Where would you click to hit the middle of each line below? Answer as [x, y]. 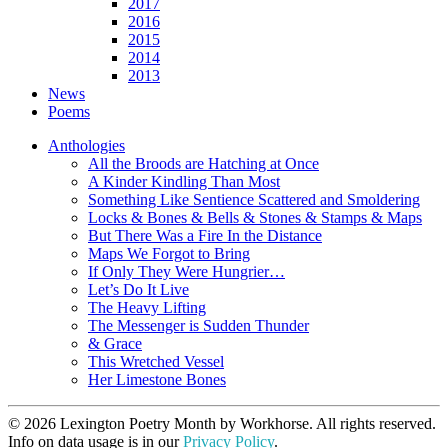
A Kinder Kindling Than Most [184, 182]
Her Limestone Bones [157, 380]
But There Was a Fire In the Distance [205, 236]
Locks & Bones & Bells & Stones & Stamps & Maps [255, 218]
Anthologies [86, 146]
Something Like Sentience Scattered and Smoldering [254, 200]
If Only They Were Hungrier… [186, 272]
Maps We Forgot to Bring [169, 254]
